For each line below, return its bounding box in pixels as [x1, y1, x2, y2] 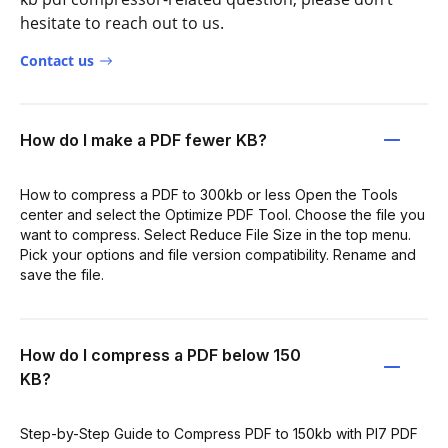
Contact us [20, 51, 94, 70]
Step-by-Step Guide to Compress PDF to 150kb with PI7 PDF [20, 425, 418, 442]
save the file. [20, 266, 104, 283]
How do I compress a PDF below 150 [20, 345, 301, 365]
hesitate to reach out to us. [20, 12, 224, 34]
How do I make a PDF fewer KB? [20, 130, 267, 150]
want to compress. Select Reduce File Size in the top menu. [20, 226, 411, 243]
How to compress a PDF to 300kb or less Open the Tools [20, 186, 398, 203]
